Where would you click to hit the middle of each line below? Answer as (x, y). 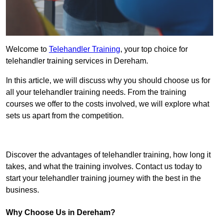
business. (22, 190)
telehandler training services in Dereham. (77, 61)
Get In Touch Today (109, 135)
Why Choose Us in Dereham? (61, 213)
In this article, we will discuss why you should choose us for (108, 81)
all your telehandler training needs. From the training (96, 92)
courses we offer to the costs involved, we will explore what (108, 104)
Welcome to (27, 49)
